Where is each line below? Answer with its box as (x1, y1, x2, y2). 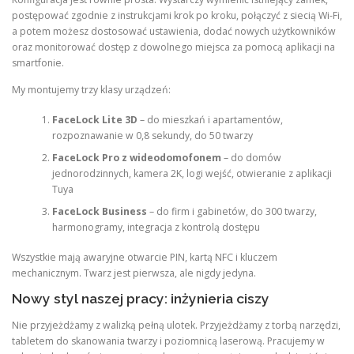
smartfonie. (12, 56, 64, 70)
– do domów (220, 150, 281, 164)
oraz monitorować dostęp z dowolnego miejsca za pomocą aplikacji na (12, 40, 335, 55)
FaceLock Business (51, 204, 147, 218)
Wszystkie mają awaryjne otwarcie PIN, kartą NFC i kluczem (12, 250, 277, 265)
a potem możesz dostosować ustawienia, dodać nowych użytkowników (12, 24, 336, 39)
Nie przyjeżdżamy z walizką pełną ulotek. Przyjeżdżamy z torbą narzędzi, (12, 318, 341, 332)
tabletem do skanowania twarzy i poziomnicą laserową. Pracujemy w (12, 333, 325, 348)
